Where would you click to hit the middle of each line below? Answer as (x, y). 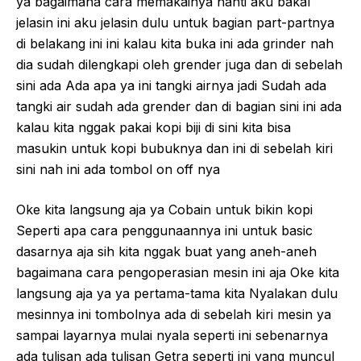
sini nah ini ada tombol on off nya (118, 169)
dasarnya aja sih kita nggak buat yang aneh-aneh (166, 251)
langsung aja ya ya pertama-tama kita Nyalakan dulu (177, 293)
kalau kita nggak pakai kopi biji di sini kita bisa (154, 127)
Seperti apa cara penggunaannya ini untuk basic (164, 230)
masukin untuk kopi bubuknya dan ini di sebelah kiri (174, 148)
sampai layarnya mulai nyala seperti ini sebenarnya (172, 335)
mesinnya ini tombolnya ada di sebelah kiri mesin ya (174, 314)
